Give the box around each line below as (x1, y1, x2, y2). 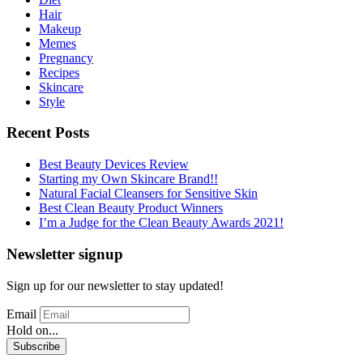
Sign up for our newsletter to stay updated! (6, 278, 224, 293)
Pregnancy (39, 50, 93, 65)
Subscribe (13, 340, 60, 352)
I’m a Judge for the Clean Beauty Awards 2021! (39, 216, 284, 230)
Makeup (39, 21, 81, 36)
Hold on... (6, 322, 58, 337)
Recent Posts (6, 124, 89, 142)
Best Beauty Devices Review (39, 157, 189, 172)
